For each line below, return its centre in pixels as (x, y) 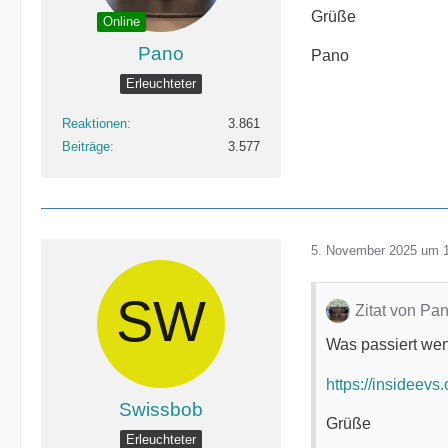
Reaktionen (94, 123)
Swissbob (161, 409)
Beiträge (86, 146)
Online (121, 21)
